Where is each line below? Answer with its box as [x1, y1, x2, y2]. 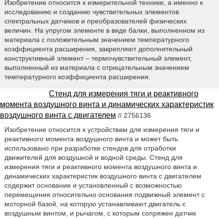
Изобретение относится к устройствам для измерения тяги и [4, 126, 199, 134]
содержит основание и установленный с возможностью [4, 181, 182, 190]
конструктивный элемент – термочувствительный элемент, [4, 54, 192, 63]
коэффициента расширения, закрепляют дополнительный [4, 45, 193, 53]
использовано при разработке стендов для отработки [4, 144, 176, 153]
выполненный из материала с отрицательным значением [4, 64, 189, 72]
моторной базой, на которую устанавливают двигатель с [4, 200, 186, 208]
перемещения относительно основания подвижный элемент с [4, 191, 205, 199]
